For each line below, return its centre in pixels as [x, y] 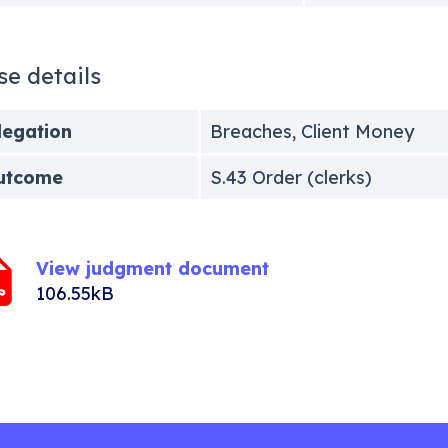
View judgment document [152, 268]
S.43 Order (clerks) [290, 177]
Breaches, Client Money [311, 131]
